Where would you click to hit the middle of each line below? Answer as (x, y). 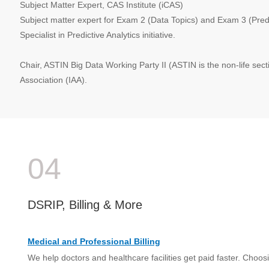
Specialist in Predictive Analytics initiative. (98, 35)
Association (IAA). (53, 80)
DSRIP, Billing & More (85, 205)
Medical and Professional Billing (94, 241)
